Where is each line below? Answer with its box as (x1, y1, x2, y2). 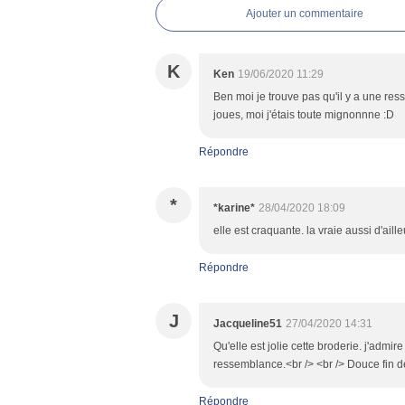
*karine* (213, 202, 255, 214)
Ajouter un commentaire (246, 7, 363, 20)
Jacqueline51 (213, 317, 282, 330)
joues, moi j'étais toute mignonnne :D (213, 108, 394, 121)
